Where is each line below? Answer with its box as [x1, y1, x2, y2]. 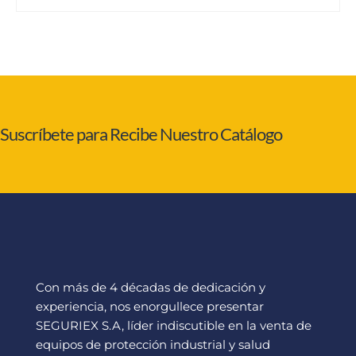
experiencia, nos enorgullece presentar [36, 299, 264, 315]
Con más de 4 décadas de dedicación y [36, 280, 265, 296]
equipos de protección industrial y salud [36, 337, 270, 353]
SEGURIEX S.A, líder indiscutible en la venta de [36, 318, 311, 334]
